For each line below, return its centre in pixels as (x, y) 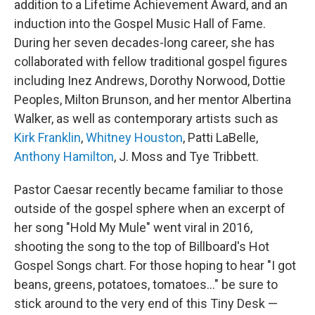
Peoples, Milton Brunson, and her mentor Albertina (153, 99)
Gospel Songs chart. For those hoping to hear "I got (155, 265)
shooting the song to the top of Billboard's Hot (142, 246)
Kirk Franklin (47, 137)
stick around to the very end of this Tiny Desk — (146, 303)
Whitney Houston (134, 137)
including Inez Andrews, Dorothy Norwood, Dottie (150, 81)
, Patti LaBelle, (220, 137)
